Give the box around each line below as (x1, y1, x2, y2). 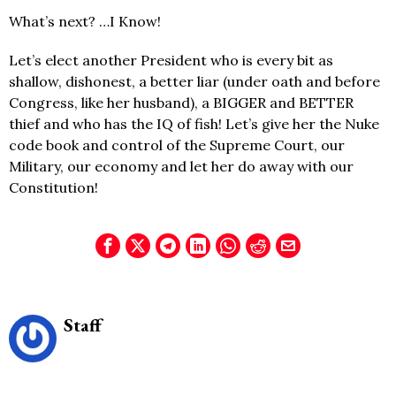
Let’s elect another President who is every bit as (9, 50, 333, 69)
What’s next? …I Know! (9, 11, 161, 30)
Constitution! (9, 178, 98, 196)
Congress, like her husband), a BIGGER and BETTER (9, 93, 354, 111)
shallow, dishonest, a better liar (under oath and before (9, 72, 380, 90)
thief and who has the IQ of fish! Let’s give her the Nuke (9, 114, 379, 133)
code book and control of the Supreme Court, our (9, 135, 345, 154)
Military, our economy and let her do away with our (9, 156, 354, 175)
